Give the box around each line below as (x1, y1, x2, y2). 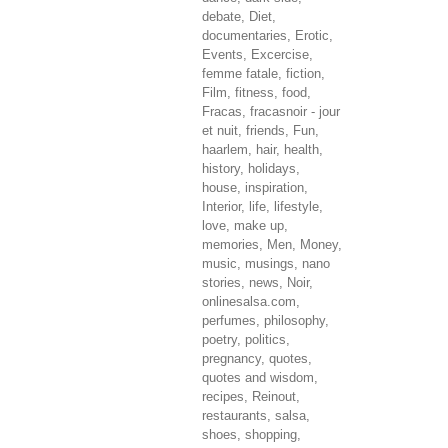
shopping (245, 427, 297, 442)
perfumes (202, 313, 256, 328)
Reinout (252, 389, 296, 404)
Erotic (295, 28, 329, 43)
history (202, 161, 240, 176)
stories (202, 275, 241, 290)
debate (202, 9, 241, 24)
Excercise (251, 47, 309, 62)
